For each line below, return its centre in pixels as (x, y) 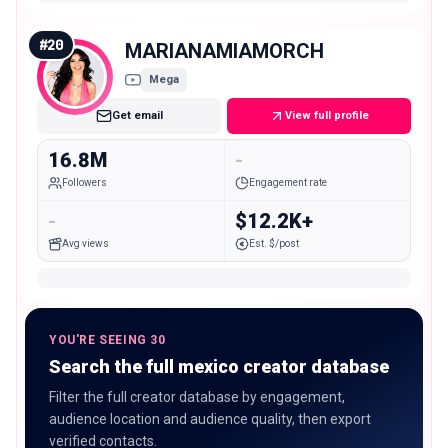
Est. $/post (273, 244)
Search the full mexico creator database (219, 366)
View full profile (327, 115)
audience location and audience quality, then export (210, 418)
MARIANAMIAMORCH (224, 50)
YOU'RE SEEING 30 (107, 339)
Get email (137, 115)
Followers (84, 183)
